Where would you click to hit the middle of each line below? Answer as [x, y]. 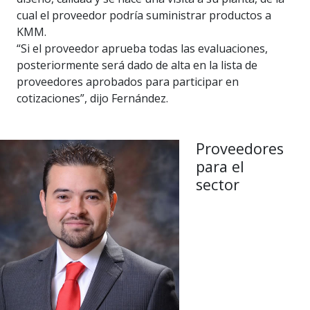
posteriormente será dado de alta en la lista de [137, 65]
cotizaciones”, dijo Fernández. [92, 99]
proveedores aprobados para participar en [128, 82]
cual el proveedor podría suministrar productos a [144, 16]
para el [220, 167]
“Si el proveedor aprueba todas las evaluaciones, [142, 49]
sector [217, 185]
